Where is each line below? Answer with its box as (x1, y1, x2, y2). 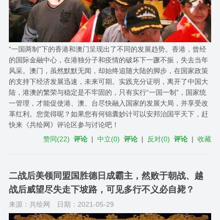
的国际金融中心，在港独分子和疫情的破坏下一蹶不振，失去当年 (8, 56, 208, 64)
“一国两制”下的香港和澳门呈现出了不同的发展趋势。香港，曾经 (8, 45, 206, 54)
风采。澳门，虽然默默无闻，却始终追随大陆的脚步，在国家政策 (8, 67, 208, 75)
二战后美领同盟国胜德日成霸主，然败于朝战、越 (8, 171, 203, 181)
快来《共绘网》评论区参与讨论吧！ (8, 121, 119, 129)
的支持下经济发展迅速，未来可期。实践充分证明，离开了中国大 (8, 78, 208, 86)
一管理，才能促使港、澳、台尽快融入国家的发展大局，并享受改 (8, 99, 208, 108)
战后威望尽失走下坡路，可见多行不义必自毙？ (8, 185, 194, 195)
